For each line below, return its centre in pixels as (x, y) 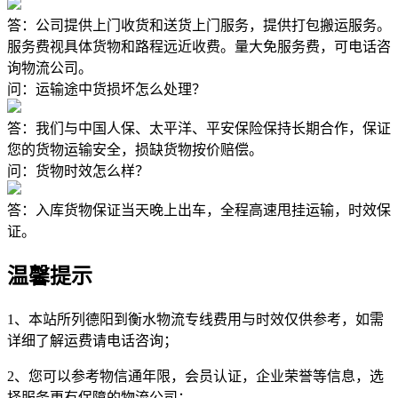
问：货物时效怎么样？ (78, 171)
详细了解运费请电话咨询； (92, 340)
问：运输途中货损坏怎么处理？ (107, 89)
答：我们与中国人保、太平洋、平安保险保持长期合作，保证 (199, 128)
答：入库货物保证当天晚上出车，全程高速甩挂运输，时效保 (199, 210)
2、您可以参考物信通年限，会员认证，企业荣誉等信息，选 (195, 376)
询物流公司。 (50, 68)
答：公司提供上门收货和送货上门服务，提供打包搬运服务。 (199, 25)
